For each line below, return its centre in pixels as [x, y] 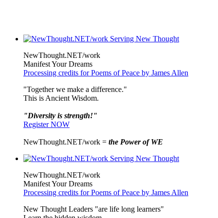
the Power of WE [136, 142]
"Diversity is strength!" [60, 115]
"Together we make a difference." [75, 89]
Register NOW [46, 124]
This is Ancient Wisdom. [61, 98]
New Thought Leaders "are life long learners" [94, 209]
